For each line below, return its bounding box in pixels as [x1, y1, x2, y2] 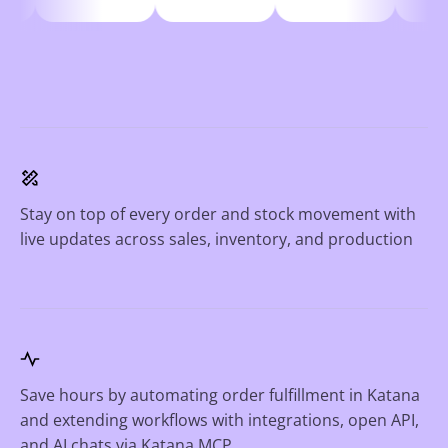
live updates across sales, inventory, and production [20, 227, 413, 250]
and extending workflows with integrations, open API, [20, 408, 419, 431]
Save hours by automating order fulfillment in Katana [20, 383, 420, 406]
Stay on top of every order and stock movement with [20, 202, 416, 225]
